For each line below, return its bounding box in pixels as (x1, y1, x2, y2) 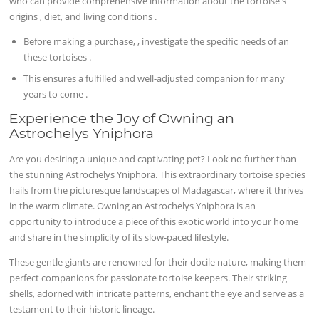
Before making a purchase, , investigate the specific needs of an (23, 35, 290, 48)
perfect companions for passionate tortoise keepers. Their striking (9, 271, 288, 284)
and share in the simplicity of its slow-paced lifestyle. (9, 230, 229, 244)
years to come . (23, 88, 88, 101)
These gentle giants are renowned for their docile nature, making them (9, 255, 307, 268)
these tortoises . (23, 51, 92, 64)
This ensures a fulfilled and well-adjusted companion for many (23, 72, 286, 85)
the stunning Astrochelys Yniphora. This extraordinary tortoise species (9, 167, 306, 181)
